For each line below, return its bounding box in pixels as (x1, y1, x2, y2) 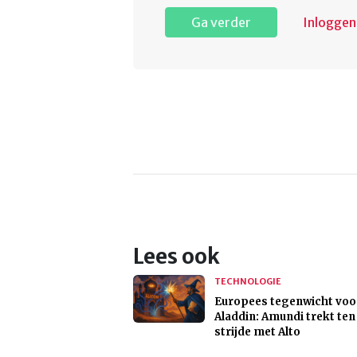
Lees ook (133, 244, 220, 270)
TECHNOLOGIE (214, 276, 281, 288)
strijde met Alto (214, 325, 300, 339)
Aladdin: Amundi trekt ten (214, 310, 355, 324)
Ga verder (191, 14, 251, 31)
